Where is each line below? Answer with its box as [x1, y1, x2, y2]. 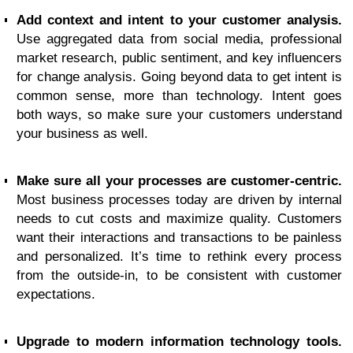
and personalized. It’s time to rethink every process [17, 249, 342, 264]
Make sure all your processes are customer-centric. [17, 173, 342, 188]
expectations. [17, 287, 95, 302]
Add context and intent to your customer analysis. [17, 13, 342, 28]
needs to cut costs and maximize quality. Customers [17, 211, 342, 226]
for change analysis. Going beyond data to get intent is [17, 69, 342, 84]
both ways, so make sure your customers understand [17, 107, 342, 122]
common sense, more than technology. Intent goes [17, 88, 342, 103]
